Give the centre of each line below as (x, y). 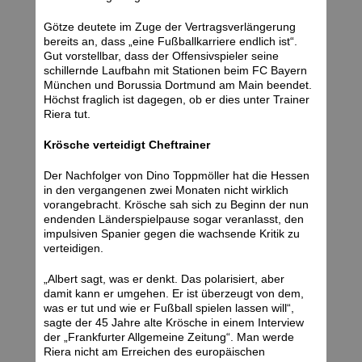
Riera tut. (67, 114)
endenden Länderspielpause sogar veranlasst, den (174, 219)
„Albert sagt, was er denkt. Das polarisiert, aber (164, 279)
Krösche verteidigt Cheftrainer (127, 145)
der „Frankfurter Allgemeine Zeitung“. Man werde (169, 337)
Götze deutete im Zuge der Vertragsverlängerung (170, 27)
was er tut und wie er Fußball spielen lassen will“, (169, 308)
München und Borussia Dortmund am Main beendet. (178, 85)
